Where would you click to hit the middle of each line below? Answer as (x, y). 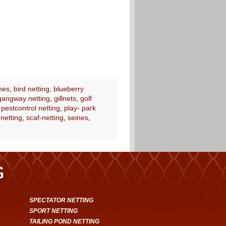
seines (78, 117)
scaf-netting (45, 117)
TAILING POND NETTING (65, 221)
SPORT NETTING (54, 211)
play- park (80, 108)
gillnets (65, 98)
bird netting (31, 89)
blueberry (68, 89)
